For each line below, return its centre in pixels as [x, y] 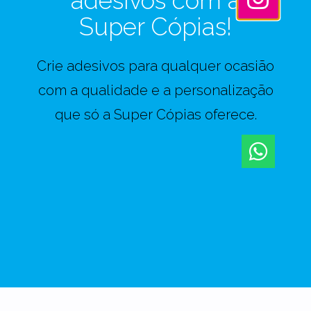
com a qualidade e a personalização [155, 91]
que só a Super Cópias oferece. [155, 115]
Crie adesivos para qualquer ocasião [155, 66]
